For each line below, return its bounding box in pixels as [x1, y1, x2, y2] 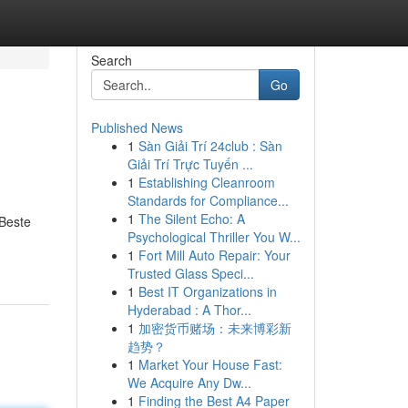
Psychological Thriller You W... [127, 228, 301, 246]
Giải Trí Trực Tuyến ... [127, 155, 253, 173]
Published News [90, 118, 183, 137]
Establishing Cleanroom [138, 173, 275, 191]
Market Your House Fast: [138, 355, 282, 373]
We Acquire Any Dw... [127, 373, 251, 392]
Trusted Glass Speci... [127, 264, 254, 282]
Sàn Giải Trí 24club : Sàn [138, 137, 282, 155]
